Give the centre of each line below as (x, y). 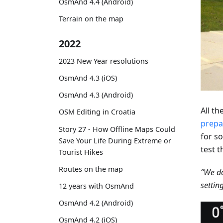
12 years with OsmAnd (96, 186)
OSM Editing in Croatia (97, 112)
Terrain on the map (91, 19)
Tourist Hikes (81, 152)
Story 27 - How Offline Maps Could (117, 129)
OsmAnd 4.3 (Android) (96, 95)
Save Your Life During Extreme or (115, 140)
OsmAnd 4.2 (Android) (96, 203)
